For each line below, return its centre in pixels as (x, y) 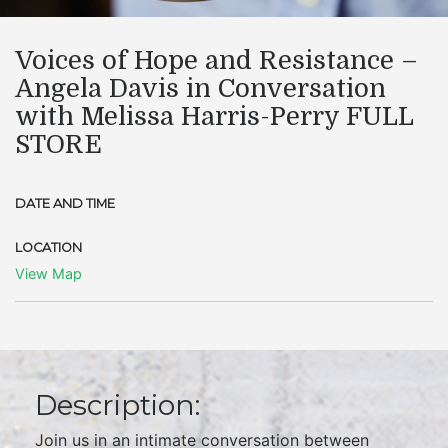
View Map (48, 273)
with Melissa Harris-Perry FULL (214, 116)
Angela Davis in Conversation (200, 88)
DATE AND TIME (65, 203)
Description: (117, 405)
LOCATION (48, 247)
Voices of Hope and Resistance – (216, 60)
